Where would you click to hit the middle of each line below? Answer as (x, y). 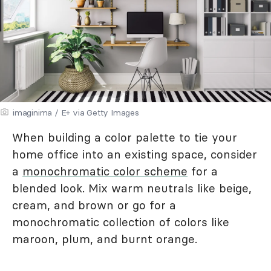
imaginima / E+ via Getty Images (76, 112)
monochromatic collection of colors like (121, 222)
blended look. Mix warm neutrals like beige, (132, 188)
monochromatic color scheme (105, 171)
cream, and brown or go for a (94, 205)
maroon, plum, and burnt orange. (105, 239)
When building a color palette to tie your (125, 137)
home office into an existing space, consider (135, 154)
